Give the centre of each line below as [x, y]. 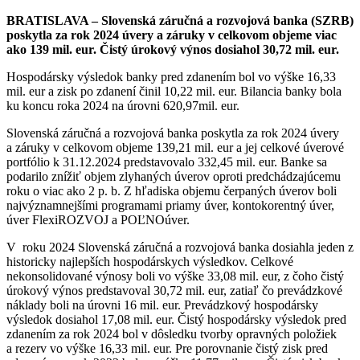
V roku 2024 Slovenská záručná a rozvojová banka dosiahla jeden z [180, 247]
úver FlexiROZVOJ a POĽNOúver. [98, 219]
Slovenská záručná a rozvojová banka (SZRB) [227, 20]
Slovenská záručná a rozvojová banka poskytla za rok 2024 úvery [173, 133]
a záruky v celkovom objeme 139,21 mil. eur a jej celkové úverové [175, 147]
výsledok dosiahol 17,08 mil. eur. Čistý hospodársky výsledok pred [176, 319]
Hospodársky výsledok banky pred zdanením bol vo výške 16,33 [171, 76]
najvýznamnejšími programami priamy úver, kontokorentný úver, [170, 205]
